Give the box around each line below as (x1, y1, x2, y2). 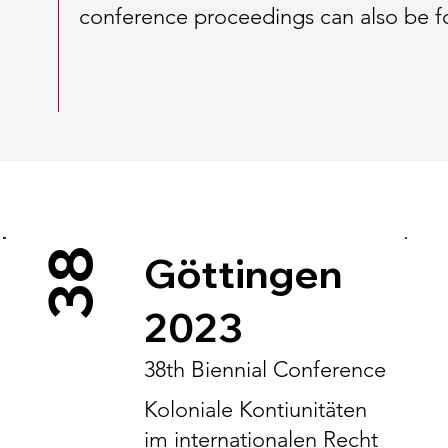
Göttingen (143, 249, 342, 298)
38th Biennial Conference (143, 356, 386, 383)
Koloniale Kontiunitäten (143, 396, 367, 423)
